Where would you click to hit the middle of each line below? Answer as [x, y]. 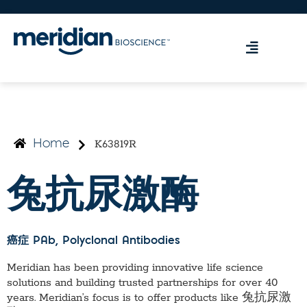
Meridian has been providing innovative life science [135, 268]
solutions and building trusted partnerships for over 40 [142, 283]
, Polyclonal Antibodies [118, 242]
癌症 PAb [31, 242]
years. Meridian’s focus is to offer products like [124, 298]
